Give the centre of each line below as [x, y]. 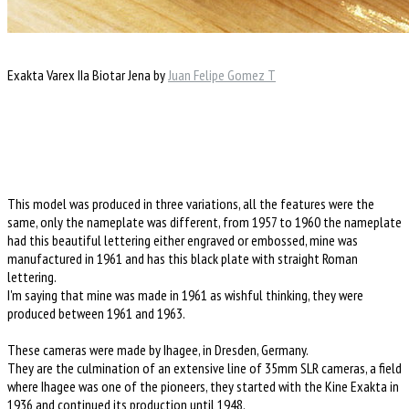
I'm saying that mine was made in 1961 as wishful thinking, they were [185, 294]
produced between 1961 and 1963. [97, 313]
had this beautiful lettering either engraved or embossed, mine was [183, 240]
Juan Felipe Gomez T [222, 74]
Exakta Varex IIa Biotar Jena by [86, 74]
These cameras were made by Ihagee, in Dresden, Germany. [158, 349]
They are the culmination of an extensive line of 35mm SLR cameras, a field [204, 367]
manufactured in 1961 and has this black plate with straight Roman [183, 258]
